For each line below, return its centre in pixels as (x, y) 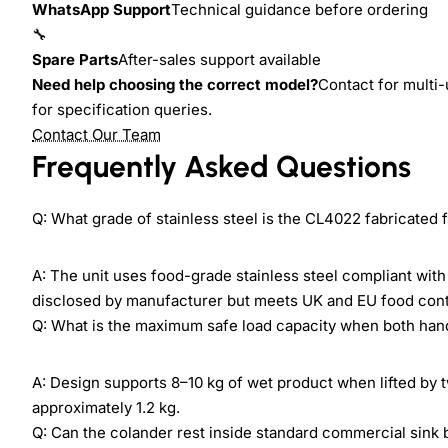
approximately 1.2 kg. (106, 408)
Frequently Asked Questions (221, 167)
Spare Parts (75, 60)
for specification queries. (122, 110)
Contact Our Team (96, 135)
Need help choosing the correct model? (175, 85)
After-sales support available (219, 60)
